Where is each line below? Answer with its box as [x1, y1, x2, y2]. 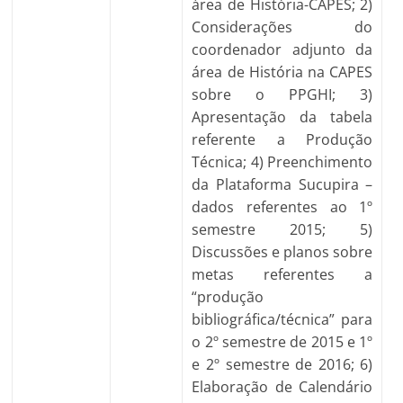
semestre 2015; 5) [192, 219, 373, 239]
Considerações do [192, 17, 373, 37]
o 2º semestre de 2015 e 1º [192, 332, 373, 352]
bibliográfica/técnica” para [192, 309, 373, 329]
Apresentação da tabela [192, 107, 373, 127]
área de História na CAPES [192, 62, 373, 82]
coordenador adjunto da [192, 40, 373, 59]
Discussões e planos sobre [192, 242, 373, 262]
